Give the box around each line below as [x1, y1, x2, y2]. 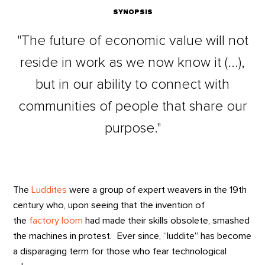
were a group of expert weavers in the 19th [67, 185, 247, 195]
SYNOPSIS [112, 8, 153, 15]
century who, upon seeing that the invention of [13, 200, 205, 210]
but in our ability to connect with [35, 77, 230, 92]
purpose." [104, 121, 161, 136]
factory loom [29, 215, 83, 225]
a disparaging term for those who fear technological [13, 246, 227, 256]
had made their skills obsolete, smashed [83, 215, 250, 225]
